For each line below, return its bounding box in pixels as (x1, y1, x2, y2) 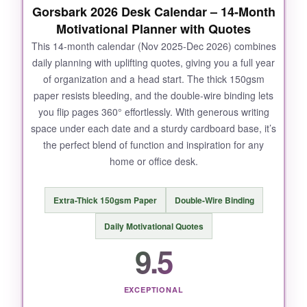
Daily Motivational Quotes (103, 220, 204, 233)
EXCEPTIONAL (123, 284, 184, 295)
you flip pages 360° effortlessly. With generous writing (38, 105, 269, 119)
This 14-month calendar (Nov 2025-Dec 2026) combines (31, 39, 276, 53)
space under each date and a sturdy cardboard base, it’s (31, 121, 276, 135)
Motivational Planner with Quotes (56, 20, 251, 38)
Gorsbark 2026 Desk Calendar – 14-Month (32, 3, 275, 21)
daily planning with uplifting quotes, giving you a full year (32, 56, 275, 69)
